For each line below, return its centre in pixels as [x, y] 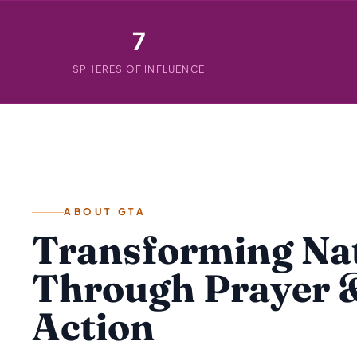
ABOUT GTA [105, 212]
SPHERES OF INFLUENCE [139, 69]
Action [93, 326]
